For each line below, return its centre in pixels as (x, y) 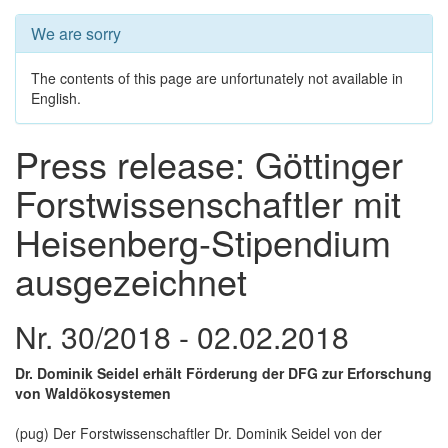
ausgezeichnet (131, 280)
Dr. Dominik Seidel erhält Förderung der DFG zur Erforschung (223, 372)
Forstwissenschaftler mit (208, 202)
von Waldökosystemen (93, 392)
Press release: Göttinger (209, 163)
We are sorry (76, 33)
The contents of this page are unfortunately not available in (217, 77)
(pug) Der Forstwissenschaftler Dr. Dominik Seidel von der (198, 432)
